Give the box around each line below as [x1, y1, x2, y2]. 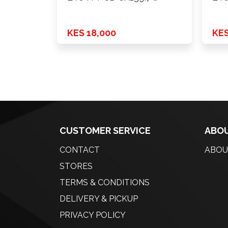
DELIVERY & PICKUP [60, 194, 138, 204]
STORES [60, 161, 93, 172]
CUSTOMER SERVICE [60, 125, 151, 136]
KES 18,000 [67, 27, 116, 39]
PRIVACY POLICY [60, 210, 126, 220]
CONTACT [60, 145, 100, 155]
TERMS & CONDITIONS [60, 178, 150, 188]
